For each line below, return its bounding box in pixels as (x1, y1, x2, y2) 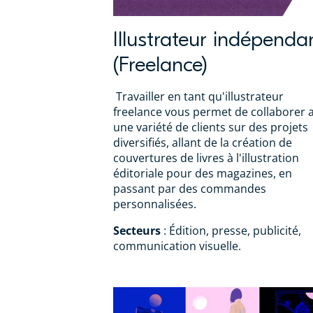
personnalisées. (113, 196, 196, 212)
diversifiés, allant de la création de (113, 135, 292, 151)
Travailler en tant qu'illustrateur (113, 89, 284, 105)
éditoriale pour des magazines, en (113, 166, 292, 182)
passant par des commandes (113, 181, 266, 197)
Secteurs (113, 223, 161, 239)
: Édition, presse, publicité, (161, 223, 301, 239)
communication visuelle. (113, 238, 241, 254)
